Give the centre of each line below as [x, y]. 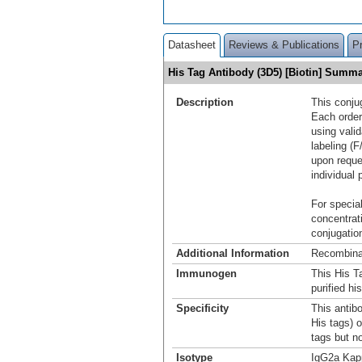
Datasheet [192, 44]
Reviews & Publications [284, 44]
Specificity [202, 308]
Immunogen [206, 273]
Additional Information [233, 253]
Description [205, 102]
